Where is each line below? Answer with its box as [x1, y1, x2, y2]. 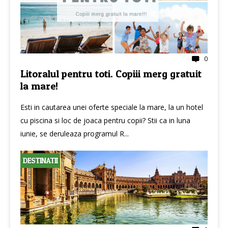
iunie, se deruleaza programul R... [20, 129, 129, 138]
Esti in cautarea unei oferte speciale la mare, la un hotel [20, 102, 203, 112]
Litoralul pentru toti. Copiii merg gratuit [20, 68, 202, 80]
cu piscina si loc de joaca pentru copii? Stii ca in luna [20, 116, 190, 125]
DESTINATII [23, 156, 58, 165]
